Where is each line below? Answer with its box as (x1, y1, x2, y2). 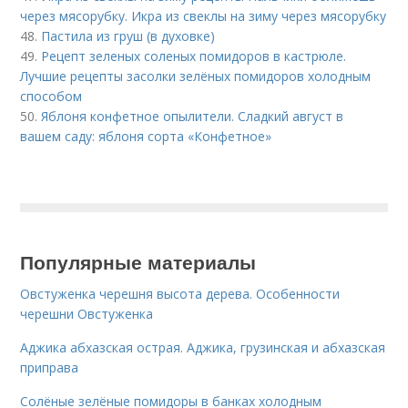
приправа (20, 359, 79, 376)
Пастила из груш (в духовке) (41, 27, 216, 45)
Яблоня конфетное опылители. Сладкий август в (41, 107, 344, 125)
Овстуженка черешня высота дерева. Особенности (20, 285, 341, 302)
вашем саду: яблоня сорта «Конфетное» (20, 127, 272, 145)
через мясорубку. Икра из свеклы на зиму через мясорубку (20, 7, 387, 25)
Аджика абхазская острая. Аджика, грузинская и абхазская (20, 339, 386, 356)
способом (20, 87, 83, 105)
